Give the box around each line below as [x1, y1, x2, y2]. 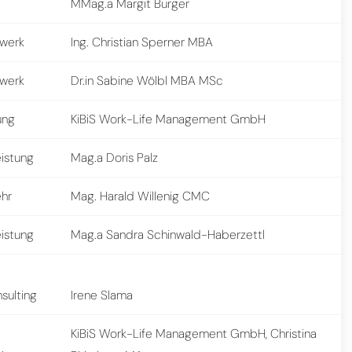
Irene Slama [71, 286, 134, 303]
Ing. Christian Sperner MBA [71, 33, 214, 50]
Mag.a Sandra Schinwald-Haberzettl [71, 225, 266, 243]
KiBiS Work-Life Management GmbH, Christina [71, 324, 317, 342]
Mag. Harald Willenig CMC [71, 187, 211, 204]
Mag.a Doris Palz [71, 148, 159, 166]
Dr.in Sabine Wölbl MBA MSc [71, 71, 224, 89]
